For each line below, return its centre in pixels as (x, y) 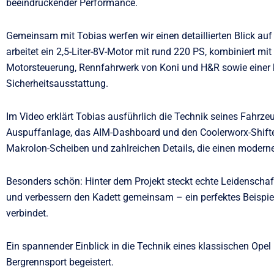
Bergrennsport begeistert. (60, 262)
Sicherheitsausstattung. (57, 84)
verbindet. (27, 213)
